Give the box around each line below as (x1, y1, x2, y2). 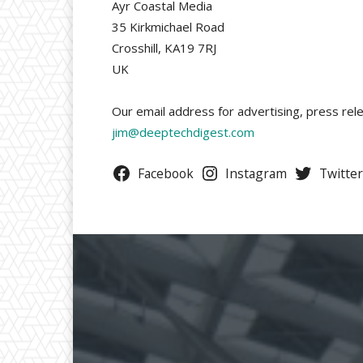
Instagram (225, 164, 288, 183)
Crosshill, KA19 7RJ (112, 40, 216, 57)
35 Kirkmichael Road (112, 19, 224, 36)
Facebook (137, 164, 194, 183)
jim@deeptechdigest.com (112, 124, 254, 141)
